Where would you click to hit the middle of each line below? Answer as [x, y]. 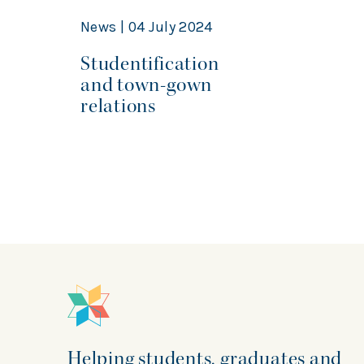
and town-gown [147, 85]
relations [120, 106]
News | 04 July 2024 [147, 27]
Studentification [150, 64]
